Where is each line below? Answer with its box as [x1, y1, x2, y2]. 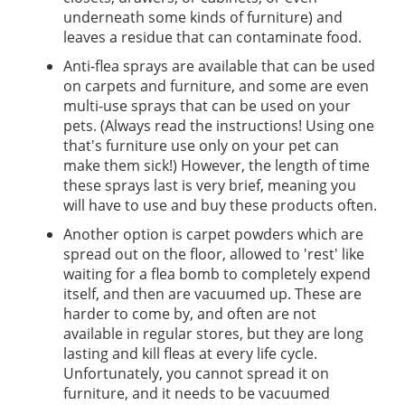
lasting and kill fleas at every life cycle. [63, 344, 317, 364]
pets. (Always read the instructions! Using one [63, 116, 374, 137]
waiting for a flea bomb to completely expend [63, 264, 371, 285]
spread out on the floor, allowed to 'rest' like [63, 244, 364, 265]
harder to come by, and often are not [63, 304, 316, 325]
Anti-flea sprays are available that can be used [63, 56, 375, 77]
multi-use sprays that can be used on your [63, 96, 351, 117]
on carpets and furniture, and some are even [63, 76, 369, 97]
